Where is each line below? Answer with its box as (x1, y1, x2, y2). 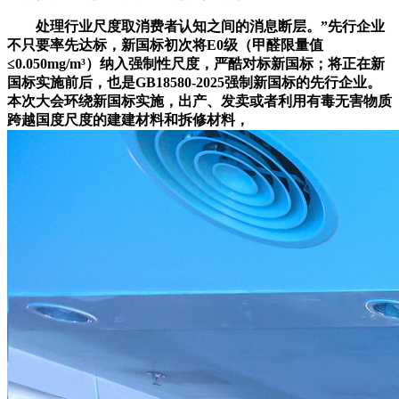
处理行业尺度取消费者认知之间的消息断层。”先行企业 (7, 18, 385, 34)
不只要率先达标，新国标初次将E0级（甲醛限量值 (7, 37, 323, 53)
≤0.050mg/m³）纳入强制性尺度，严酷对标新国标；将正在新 (7, 55, 385, 71)
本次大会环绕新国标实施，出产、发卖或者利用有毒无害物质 (7, 93, 392, 109)
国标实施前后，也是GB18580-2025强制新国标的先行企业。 (7, 74, 381, 90)
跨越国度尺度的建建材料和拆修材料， (7, 111, 249, 127)
